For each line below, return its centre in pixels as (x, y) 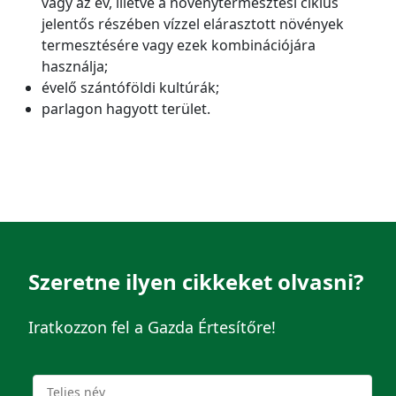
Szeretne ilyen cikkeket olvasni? (196, 282)
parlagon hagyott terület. (126, 109)
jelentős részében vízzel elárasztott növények (193, 24)
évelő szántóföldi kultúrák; (130, 88)
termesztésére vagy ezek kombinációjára (179, 46)
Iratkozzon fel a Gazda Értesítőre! (152, 327)
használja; (75, 67)
